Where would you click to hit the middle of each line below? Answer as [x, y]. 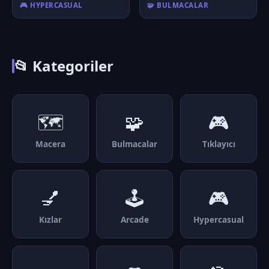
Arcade [134, 219]
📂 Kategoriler [64, 66]
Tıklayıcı [219, 144]
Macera [50, 144]
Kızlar [50, 219]
